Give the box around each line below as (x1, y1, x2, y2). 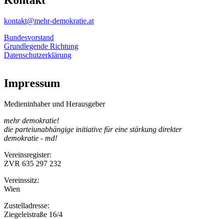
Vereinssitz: (4, 176, 39, 185)
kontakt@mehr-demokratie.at (4, 16, 94, 25)
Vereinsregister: (4, 151, 51, 159)
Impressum (4, 77, 60, 90)
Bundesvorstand (4, 33, 54, 42)
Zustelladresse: (4, 201, 49, 210)
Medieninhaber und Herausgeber (4, 100, 105, 109)
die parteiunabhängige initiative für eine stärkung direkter (4, 125, 182, 134)
